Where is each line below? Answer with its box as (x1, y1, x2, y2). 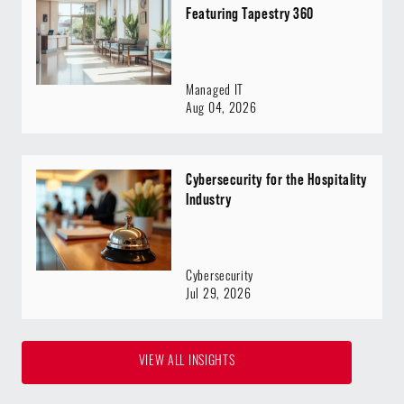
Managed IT (186, 84, 243, 98)
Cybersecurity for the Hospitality (186, 169, 367, 188)
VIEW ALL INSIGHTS (138, 354, 235, 369)
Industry (186, 188, 232, 208)
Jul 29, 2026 (186, 288, 252, 302)
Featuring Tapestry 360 (186, 3, 314, 23)
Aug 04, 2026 (186, 102, 257, 116)
